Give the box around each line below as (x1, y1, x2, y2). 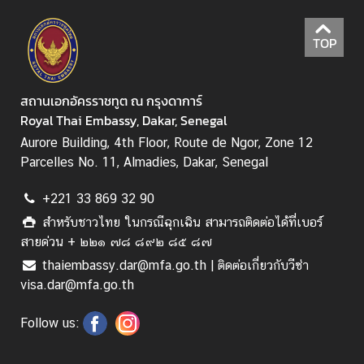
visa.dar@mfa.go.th (20, 277, 134, 292)
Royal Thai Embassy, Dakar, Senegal (20, 110, 227, 130)
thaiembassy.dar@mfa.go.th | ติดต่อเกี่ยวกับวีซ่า (42, 258, 310, 273)
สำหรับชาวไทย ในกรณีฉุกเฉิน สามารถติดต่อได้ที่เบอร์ (42, 214, 323, 230)
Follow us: (20, 315, 79, 331)
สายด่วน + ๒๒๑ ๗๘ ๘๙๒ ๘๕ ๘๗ (20, 234, 212, 249)
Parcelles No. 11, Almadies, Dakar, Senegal (20, 154, 268, 170)
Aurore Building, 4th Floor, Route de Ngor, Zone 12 (20, 135, 313, 150)
